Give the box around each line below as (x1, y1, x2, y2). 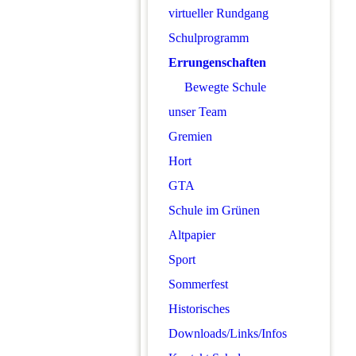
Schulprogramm (168, 31, 249, 44)
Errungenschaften (168, 56, 266, 69)
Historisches (168, 302, 230, 315)
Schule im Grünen (168, 203, 260, 217)
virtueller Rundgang (168, 6, 269, 20)
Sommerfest (168, 277, 228, 291)
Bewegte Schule (184, 80, 266, 94)
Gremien (168, 130, 212, 143)
